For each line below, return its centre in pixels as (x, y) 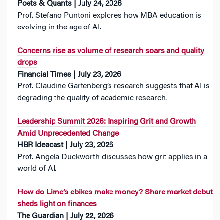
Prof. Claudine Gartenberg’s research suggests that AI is (113, 86)
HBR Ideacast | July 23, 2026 (65, 145)
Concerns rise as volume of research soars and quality (111, 51)
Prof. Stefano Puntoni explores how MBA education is (109, 16)
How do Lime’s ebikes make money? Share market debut (115, 192)
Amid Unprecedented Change (68, 134)
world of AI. (37, 169)
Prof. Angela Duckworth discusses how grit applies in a (112, 157)
